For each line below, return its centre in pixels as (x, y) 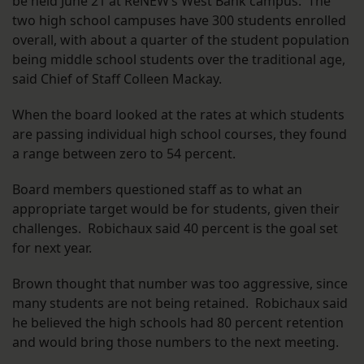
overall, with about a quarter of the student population (181, 40)
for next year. (52, 248)
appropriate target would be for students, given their (176, 209)
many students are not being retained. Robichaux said (180, 303)
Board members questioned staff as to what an (157, 190)
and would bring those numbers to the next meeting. (175, 342)
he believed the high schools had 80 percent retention (178, 323)
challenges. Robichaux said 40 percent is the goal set (175, 229)
